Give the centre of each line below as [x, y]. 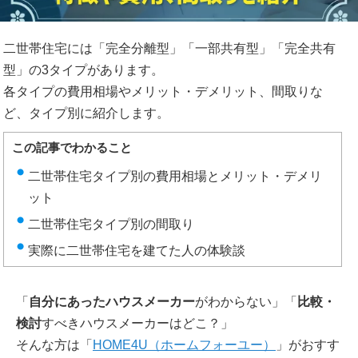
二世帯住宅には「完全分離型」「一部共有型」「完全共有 [169, 48]
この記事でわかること [72, 147]
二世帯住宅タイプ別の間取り [111, 224]
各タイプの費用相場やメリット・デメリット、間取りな [163, 91]
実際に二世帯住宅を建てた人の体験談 [137, 250]
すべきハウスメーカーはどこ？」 [137, 323]
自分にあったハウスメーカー [112, 301]
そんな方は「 [54, 344]
